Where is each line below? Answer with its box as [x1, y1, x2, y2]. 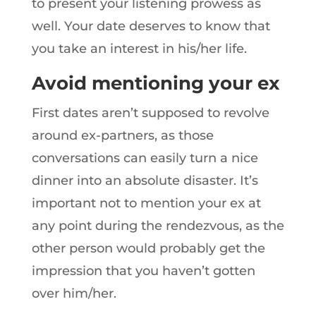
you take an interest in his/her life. [31, 41, 247, 56]
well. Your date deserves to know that [31, 18, 270, 34]
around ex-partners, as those [31, 128, 214, 143]
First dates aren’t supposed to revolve [31, 105, 269, 121]
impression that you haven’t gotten [31, 263, 255, 279]
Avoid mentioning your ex [31, 72, 279, 95]
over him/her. [31, 286, 116, 301]
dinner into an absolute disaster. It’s [31, 173, 258, 188]
